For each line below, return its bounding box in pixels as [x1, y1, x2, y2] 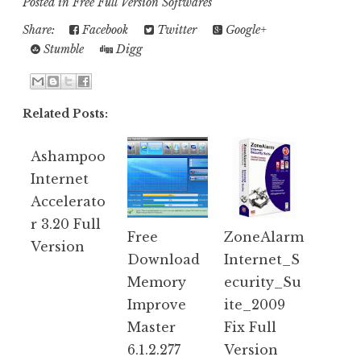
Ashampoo [31, 147, 106, 164]
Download [127, 251, 200, 268]
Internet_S [224, 251, 300, 268]
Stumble [40, 41, 84, 56]
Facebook [79, 22, 128, 37]
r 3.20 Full [31, 215, 101, 232]
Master [127, 318, 176, 335]
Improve [127, 296, 186, 313]
